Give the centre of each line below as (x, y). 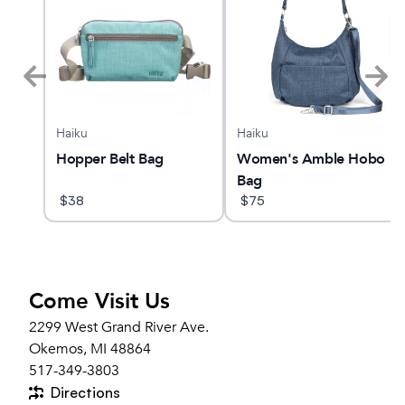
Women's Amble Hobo (311, 160)
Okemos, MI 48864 (90, 349)
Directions (85, 393)
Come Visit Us (99, 302)
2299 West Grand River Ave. (119, 328)
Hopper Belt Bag (110, 160)
